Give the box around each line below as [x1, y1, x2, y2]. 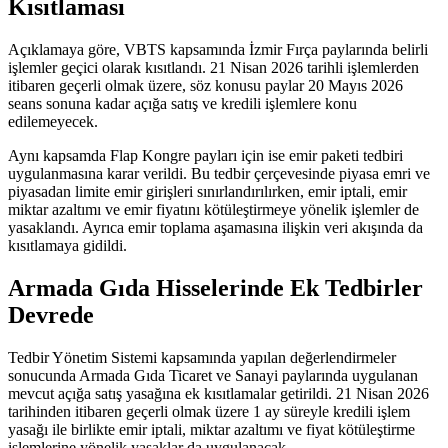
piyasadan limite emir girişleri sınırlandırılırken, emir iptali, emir [8, 183, 407, 201]
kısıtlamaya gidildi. [8, 237, 127, 255]
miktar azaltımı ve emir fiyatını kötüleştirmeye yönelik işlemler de [8, 201, 419, 219]
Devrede [8, 302, 94, 328]
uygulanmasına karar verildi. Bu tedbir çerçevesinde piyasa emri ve [8, 165, 430, 183]
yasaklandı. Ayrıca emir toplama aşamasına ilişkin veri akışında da [8, 219, 423, 237]
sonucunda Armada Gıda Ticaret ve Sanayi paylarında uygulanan [8, 366, 418, 384]
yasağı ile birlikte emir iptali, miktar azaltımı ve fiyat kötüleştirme [8, 420, 415, 438]
